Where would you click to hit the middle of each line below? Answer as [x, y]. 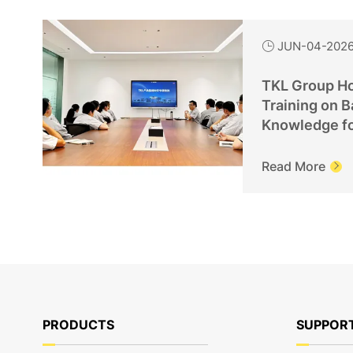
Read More [294, 167]
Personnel [297, 145]
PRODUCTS [78, 325]
